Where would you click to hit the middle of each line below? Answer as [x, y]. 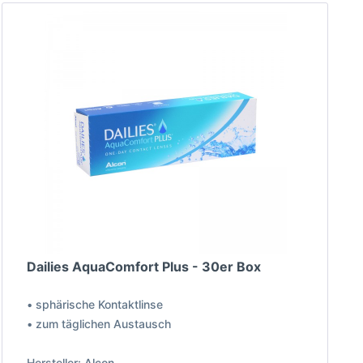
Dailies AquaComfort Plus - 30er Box [144, 267]
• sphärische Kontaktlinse [95, 305]
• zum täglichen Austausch [99, 324]
